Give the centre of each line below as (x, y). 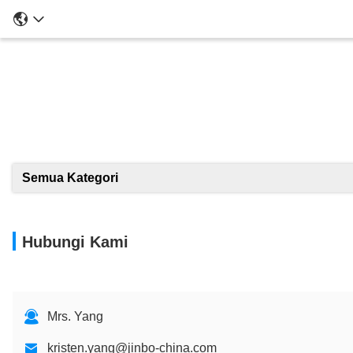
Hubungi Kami (75, 242)
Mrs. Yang (75, 316)
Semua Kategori (70, 178)
